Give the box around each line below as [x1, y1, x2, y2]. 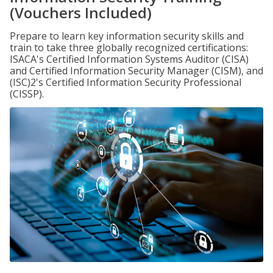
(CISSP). [10, 87, 44, 101]
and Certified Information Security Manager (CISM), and [10, 64, 263, 77]
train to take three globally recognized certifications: [10, 41, 248, 54]
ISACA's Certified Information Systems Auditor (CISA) [10, 52, 249, 66]
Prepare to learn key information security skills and [10, 29, 244, 43]
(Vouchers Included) [10, 2, 152, 23]
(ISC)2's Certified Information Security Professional [10, 76, 241, 89]
